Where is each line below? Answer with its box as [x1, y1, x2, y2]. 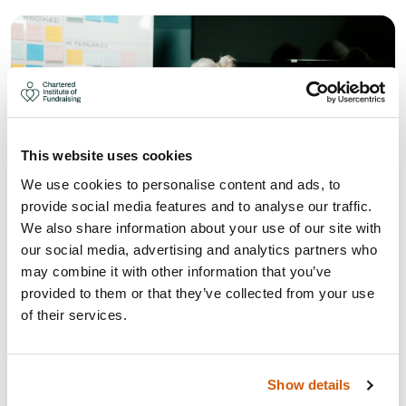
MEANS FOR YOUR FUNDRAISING [29, 341, 354, 365]
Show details [267, 377, 351, 393]
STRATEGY [29, 366, 137, 391]
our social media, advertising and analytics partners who [21, 241, 377, 257]
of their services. [21, 306, 127, 323]
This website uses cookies [21, 148, 193, 164]
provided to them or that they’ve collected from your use [21, 285, 374, 301]
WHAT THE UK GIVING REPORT [29, 290, 337, 314]
